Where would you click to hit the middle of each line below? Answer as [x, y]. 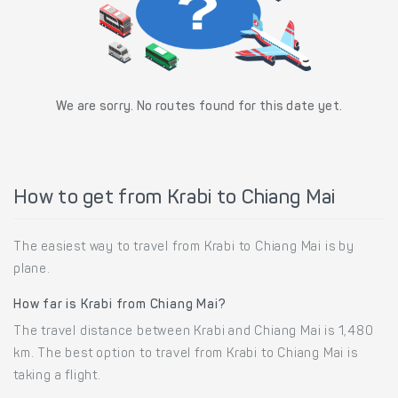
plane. [32, 271]
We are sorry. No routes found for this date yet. [199, 108]
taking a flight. [57, 377]
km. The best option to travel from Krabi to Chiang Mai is [186, 355]
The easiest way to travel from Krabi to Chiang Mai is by [184, 248]
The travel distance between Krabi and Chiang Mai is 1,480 [194, 333]
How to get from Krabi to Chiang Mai [175, 199]
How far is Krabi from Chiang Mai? [120, 306]
